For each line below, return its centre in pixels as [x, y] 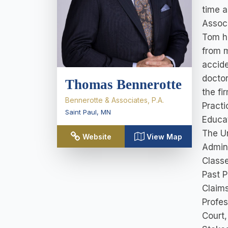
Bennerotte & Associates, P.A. [115, 100]
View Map [164, 136]
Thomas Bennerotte [123, 84]
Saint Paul [81, 112]
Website [97, 136]
